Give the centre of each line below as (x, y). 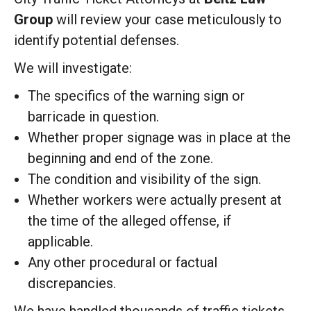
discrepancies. (72, 283)
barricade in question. (93, 117)
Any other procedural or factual (123, 262)
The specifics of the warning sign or (136, 96)
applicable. (60, 242)
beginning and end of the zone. (120, 158)
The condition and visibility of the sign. (144, 179)
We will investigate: (73, 68)
